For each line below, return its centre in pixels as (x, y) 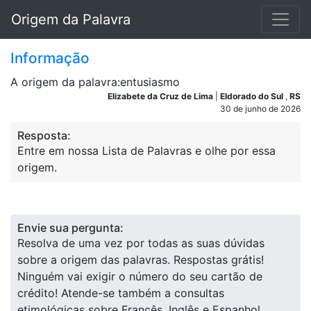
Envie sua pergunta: (70, 228)
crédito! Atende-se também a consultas (121, 293)
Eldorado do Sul (253, 96)
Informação (50, 58)
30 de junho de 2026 (260, 109)
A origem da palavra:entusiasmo (95, 82)
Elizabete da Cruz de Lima (161, 96)
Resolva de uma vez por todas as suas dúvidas (141, 243)
